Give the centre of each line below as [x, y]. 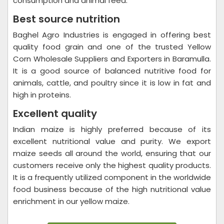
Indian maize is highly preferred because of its [112, 129]
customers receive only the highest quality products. [112, 165]
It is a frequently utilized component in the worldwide [112, 177]
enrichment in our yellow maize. [71, 201]
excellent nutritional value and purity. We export [112, 141]
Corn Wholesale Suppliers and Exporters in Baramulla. [112, 59]
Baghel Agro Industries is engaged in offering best [112, 35]
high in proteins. [42, 95]
